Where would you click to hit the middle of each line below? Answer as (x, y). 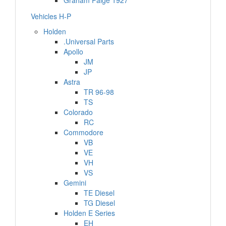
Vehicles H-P (51, 16)
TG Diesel (99, 203)
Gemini (75, 183)
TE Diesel (99, 193)
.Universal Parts (89, 41)
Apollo (73, 51)
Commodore (83, 132)
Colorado (78, 112)
